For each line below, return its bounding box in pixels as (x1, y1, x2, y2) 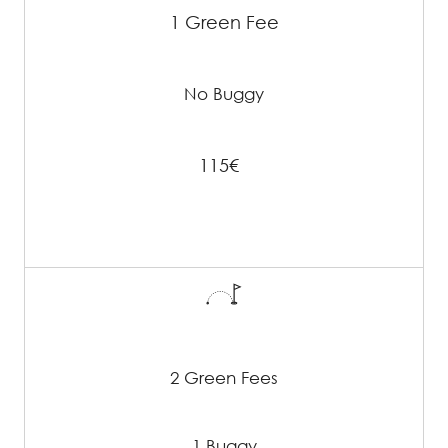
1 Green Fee (169, 11, 279, 34)
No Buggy (184, 83, 264, 105)
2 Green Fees (170, 367, 278, 389)
